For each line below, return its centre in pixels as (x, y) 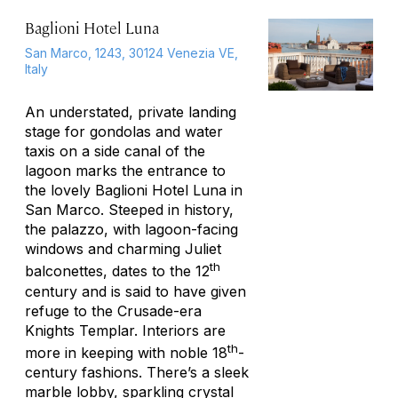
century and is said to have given (135, 291)
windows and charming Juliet (123, 249)
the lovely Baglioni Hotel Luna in (134, 191)
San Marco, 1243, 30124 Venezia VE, (131, 53)
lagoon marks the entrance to (125, 171)
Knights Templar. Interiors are (125, 330)
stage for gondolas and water (124, 132)
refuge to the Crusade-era (113, 310)
